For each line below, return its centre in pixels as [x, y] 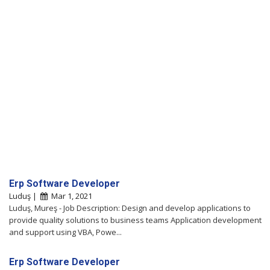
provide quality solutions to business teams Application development [135, 220]
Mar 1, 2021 [70, 196]
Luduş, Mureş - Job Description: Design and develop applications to [130, 208]
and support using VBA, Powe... [65, 232]
